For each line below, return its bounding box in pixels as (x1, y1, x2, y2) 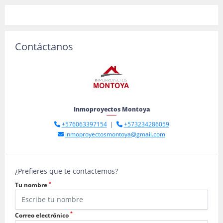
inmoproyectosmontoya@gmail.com (65, 130, 165, 138)
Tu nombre (15, 181, 49, 189)
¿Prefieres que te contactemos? (15, 166, 118, 176)
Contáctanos (15, 40, 73, 53)
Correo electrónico (15, 211, 70, 220)
